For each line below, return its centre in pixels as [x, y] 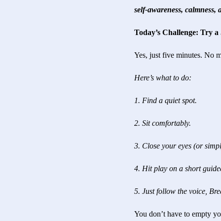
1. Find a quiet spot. [166, 101]
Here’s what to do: [163, 78]
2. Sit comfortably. [163, 123]
